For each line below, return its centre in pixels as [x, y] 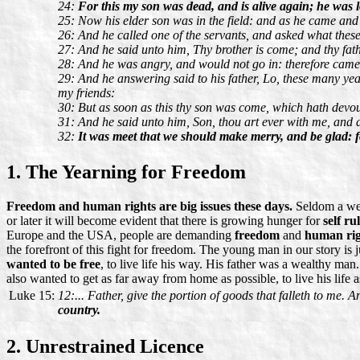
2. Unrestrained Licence [105, 347]
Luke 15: [32, 296]
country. [79, 310]
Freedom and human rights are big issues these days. [149, 207]
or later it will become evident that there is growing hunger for [165, 221]
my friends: [86, 92]
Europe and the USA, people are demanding [121, 235]
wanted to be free [53, 264]
